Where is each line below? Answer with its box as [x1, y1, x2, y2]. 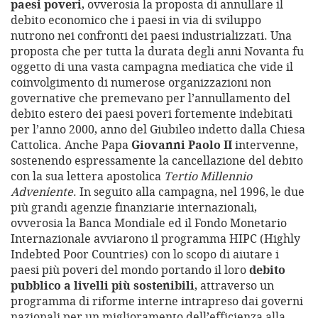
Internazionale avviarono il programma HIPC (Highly [11, 231, 300, 247]
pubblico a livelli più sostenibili [11, 278, 194, 294]
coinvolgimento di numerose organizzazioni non [11, 75, 271, 91]
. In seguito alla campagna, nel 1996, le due [73, 184, 305, 200]
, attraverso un [194, 278, 274, 294]
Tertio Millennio [164, 168, 252, 185]
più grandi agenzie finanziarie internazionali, [11, 199, 257, 216]
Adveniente [11, 184, 73, 200]
